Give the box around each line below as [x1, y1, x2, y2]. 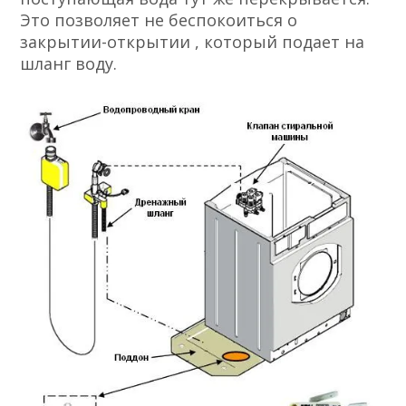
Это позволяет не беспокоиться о [20, 9, 298, 32]
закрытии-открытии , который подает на [20, 31, 365, 53]
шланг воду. [20, 53, 118, 75]
